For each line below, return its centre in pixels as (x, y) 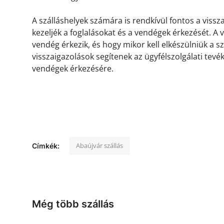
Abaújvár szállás (99, 146)
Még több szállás (73, 204)
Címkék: (46, 146)
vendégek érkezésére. (73, 69)
